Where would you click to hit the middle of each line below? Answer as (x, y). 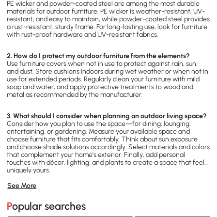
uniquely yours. (29, 170)
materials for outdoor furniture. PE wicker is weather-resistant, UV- (106, 12)
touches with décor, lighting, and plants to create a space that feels (107, 163)
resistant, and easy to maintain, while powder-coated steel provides (108, 19)
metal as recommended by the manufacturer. (75, 95)
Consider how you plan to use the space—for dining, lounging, (99, 124)
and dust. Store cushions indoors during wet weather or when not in (108, 72)
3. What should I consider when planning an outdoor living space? (107, 116)
